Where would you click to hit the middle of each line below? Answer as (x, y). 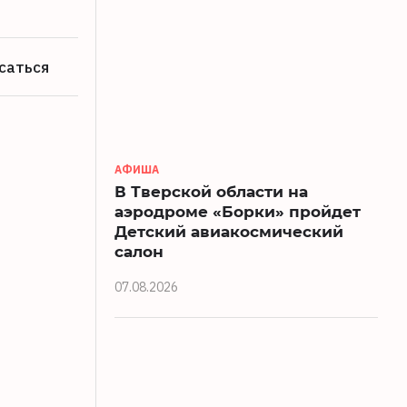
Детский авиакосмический (229, 232)
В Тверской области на (211, 192)
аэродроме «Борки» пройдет (238, 212)
